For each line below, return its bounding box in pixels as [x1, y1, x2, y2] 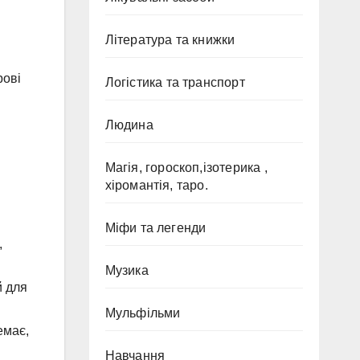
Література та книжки [104, 33, 235, 47]
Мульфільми [104, 306, 181, 320]
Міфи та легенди [104, 221, 207, 235]
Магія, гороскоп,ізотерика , [104, 161, 268, 174]
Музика [104, 264, 149, 277]
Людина [104, 118, 153, 132]
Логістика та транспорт [104, 76, 245, 89]
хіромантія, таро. [104, 178, 208, 192]
